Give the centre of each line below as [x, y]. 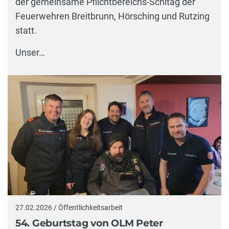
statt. [26, 31]
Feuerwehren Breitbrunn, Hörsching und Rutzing [112, 16]
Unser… [30, 53]
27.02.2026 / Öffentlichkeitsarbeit [69, 208]
